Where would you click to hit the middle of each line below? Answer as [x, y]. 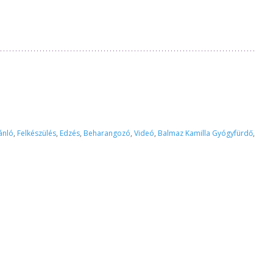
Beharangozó [107, 133]
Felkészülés [37, 133]
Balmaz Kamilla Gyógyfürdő [205, 133]
